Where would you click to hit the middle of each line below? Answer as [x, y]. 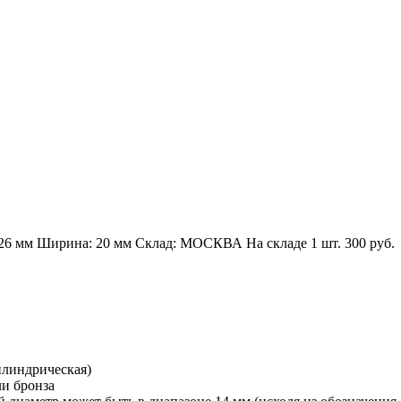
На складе [278, 243]
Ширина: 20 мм [84, 243]
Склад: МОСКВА [189, 243]
